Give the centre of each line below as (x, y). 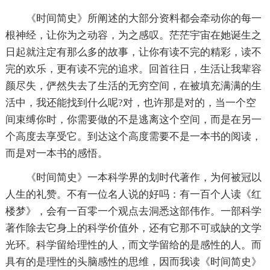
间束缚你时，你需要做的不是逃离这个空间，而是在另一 (133, 120)
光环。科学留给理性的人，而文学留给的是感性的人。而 (133, 245)
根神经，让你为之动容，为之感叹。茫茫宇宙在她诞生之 (133, 35)
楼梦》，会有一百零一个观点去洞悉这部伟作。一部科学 (133, 211)
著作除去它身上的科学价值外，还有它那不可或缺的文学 (133, 228)
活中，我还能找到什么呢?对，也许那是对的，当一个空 (130, 103)
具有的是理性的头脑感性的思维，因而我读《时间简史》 (133, 262)
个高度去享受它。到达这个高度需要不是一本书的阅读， (133, 137)
